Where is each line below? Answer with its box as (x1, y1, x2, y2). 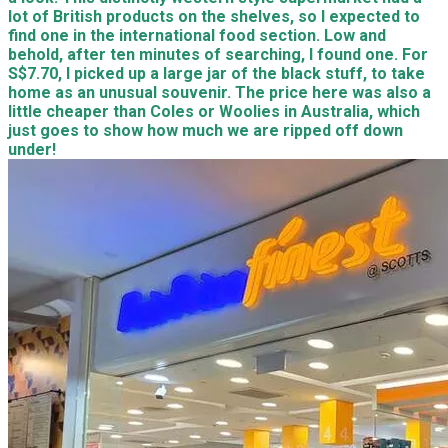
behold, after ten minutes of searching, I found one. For (8, 45, 428, 64)
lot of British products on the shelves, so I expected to (8, 7, 420, 26)
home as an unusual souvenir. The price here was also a (8, 83, 431, 102)
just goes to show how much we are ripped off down (8, 121, 403, 140)
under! (8, 140, 56, 159)
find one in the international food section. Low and (8, 26, 386, 45)
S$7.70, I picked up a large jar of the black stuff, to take (8, 64, 425, 83)
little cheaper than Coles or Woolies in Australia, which (8, 102, 420, 121)
